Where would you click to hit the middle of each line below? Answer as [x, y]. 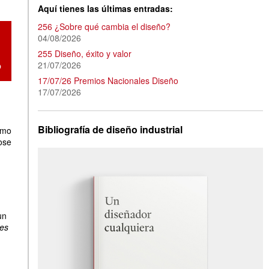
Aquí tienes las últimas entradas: [105, 8]
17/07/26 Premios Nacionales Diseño [108, 81]
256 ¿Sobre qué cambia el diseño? [104, 27]
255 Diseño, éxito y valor [85, 54]
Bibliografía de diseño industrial [110, 130]
